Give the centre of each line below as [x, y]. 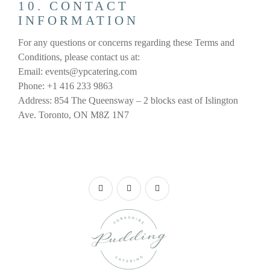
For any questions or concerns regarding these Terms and [126, 43]
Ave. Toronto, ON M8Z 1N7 [74, 115]
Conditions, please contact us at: [79, 57]
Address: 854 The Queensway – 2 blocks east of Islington [128, 101]
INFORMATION [78, 21]
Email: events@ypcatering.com [77, 72]
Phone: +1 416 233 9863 [65, 86]
